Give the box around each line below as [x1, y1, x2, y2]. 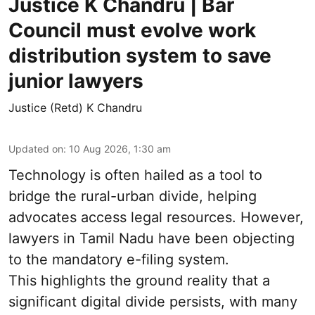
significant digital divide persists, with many [8, 293, 297, 311]
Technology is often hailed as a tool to [8, 167, 262, 184]
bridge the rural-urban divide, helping [8, 188, 257, 205]
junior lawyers [8, 69, 143, 94]
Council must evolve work [8, 18, 256, 43]
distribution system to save [8, 44, 271, 68]
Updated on [8, 143, 63, 155]
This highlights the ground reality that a [8, 272, 270, 290]
